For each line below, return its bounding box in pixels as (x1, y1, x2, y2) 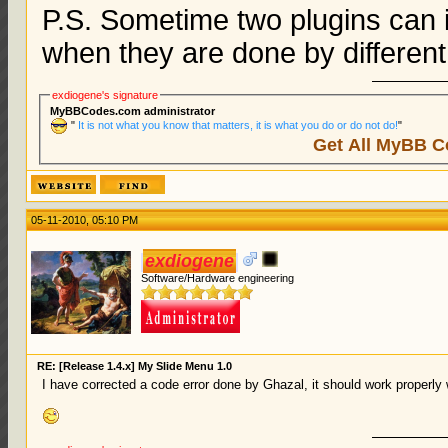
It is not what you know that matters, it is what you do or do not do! (74, 118, 398, 131)
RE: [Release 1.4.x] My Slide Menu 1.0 (37, 360, 233, 372)
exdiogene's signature (51, 88, 158, 101)
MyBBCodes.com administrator (49, 104, 215, 117)
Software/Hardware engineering (141, 272, 295, 284)
